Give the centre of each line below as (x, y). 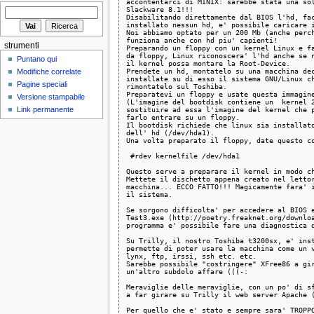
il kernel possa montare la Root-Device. (208, 63)
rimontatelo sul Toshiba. (176, 86)
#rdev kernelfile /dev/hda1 (183, 155)
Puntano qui (37, 59)
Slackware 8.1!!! (159, 9)
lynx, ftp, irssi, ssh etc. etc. (191, 255)
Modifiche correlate (49, 72)
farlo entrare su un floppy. (183, 117)
